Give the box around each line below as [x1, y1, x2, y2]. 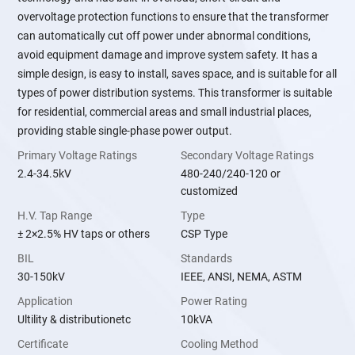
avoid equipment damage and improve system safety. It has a [17, 48, 319, 62]
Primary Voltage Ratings [17, 149, 138, 162]
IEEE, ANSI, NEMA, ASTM [181, 270, 302, 284]
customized [181, 185, 238, 198]
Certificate [17, 338, 69, 351]
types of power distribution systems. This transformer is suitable [17, 86, 333, 100]
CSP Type [181, 227, 227, 241]
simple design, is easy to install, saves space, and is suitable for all [17, 67, 338, 81]
